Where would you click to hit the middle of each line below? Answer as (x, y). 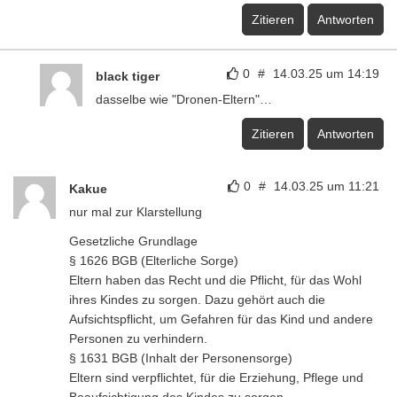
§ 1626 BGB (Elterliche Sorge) (154, 260)
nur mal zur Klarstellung (136, 211)
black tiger (128, 76)
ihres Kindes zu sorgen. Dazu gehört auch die (197, 299)
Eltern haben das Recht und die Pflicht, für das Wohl (215, 280)
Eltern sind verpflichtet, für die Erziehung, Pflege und (216, 377)
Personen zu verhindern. (138, 338)
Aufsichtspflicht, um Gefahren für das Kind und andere (221, 319)
